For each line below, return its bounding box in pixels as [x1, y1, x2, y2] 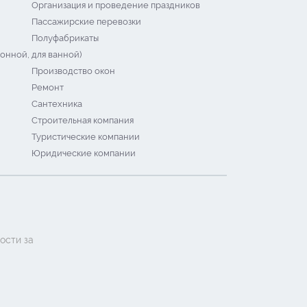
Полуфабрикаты [32, 33, 99, 43]
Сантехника [32, 99, 82, 109]
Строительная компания [32, 115, 134, 125]
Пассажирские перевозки [32, 16, 141, 27]
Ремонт [32, 82, 64, 93]
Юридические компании [32, 148, 136, 158]
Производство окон [32, 66, 115, 76]
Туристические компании [32, 132, 140, 142]
